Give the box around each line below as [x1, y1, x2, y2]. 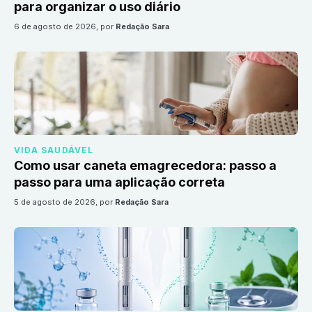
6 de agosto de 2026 [19, 21, 96, 31]
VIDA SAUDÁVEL [14, 144, 94, 155]
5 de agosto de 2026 [19, 196, 95, 207]
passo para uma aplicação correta [14, 174, 225, 189]
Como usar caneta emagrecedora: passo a [14, 157, 276, 173]
